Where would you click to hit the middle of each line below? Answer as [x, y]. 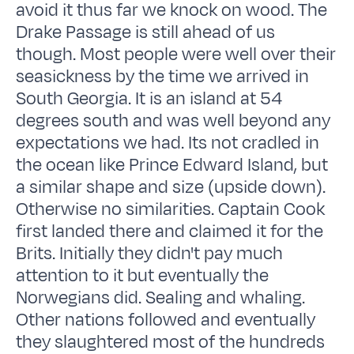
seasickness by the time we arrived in [163, 76]
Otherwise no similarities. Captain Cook [171, 209]
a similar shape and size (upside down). [171, 187]
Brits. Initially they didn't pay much [150, 253]
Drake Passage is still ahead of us [146, 32]
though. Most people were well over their [176, 54]
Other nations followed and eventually [166, 320]
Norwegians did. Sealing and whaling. [161, 298]
